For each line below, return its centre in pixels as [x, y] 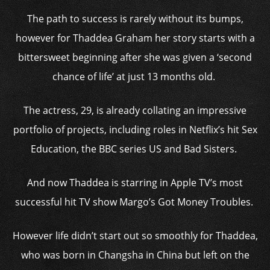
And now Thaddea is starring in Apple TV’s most [135, 183]
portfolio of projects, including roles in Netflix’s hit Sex [135, 130]
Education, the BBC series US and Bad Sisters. [135, 149]
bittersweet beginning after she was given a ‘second [135, 57]
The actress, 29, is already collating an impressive [135, 110]
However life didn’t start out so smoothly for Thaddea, [135, 236]
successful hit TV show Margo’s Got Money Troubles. [135, 202]
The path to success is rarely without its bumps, [135, 19]
